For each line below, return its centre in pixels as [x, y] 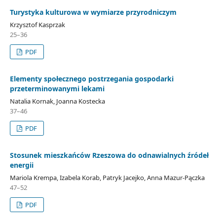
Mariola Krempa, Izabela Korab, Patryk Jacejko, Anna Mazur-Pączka [107, 177]
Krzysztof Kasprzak [37, 24]
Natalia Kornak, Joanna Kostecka [57, 101]
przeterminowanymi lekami [57, 88]
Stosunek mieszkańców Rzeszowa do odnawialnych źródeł [109, 155]
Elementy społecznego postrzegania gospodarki [92, 78]
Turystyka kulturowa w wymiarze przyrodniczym [93, 12]
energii [21, 165]
